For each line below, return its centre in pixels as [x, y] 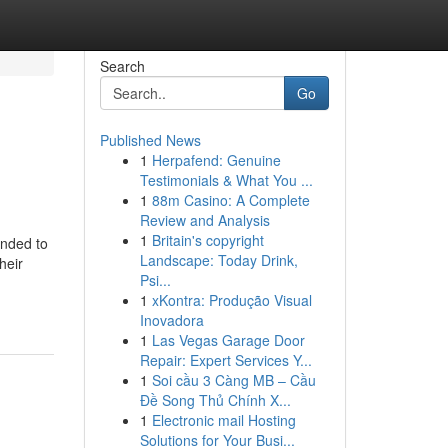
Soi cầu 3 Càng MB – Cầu [233, 380]
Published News [150, 140]
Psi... [155, 280]
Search [122, 66]
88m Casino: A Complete [230, 200]
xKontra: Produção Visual [231, 300]
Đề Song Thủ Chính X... [215, 400]
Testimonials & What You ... [226, 180]
